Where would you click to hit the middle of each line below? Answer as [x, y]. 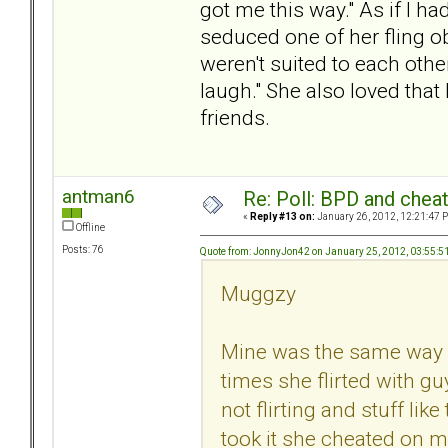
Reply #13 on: [282, 217]
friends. [235, 117]
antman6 [98, 197]
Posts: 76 [83, 250]
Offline [89, 228]
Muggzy [258, 293]
